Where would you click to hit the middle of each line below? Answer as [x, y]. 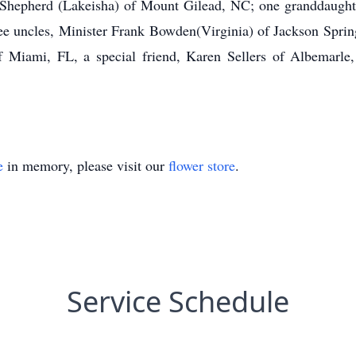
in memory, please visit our [86, 165]
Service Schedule [178, 302]
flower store [202, 165]
